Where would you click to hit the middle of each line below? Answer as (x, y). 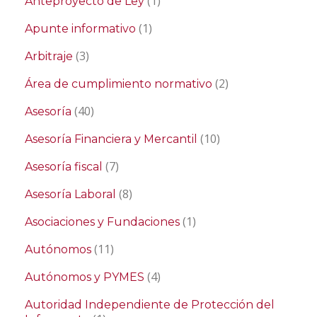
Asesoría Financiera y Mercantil (111, 139)
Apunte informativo (80, 29)
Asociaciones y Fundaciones (102, 222)
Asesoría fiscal (64, 167)
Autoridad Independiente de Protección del (150, 305)
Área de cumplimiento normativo (119, 84)
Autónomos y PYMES (85, 277)
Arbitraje (49, 57)
